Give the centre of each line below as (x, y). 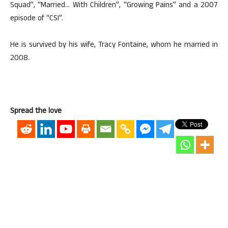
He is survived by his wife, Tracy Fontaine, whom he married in (114, 46)
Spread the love (36, 112)
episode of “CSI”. (37, 19)
